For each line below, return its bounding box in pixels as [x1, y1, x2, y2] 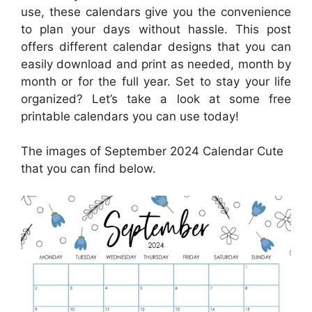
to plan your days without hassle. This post [21, 22, 291, 36]
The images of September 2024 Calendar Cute [21, 144, 283, 158]
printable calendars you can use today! [21, 109, 239, 123]
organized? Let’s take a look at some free [21, 91, 291, 106]
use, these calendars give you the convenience [21, 4, 291, 19]
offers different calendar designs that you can [21, 39, 291, 54]
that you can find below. [21, 162, 156, 175]
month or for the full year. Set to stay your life [21, 74, 291, 88]
